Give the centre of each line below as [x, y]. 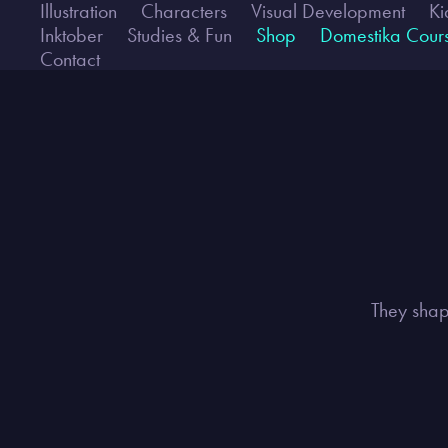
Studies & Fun [180, 35]
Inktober [72, 35]
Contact [70, 59]
